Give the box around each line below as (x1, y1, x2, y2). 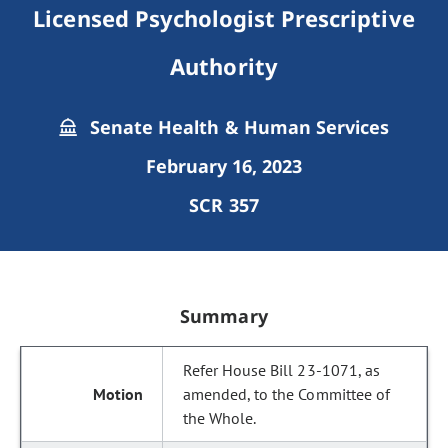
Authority (170, 51, 278, 81)
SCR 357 (189, 193, 259, 217)
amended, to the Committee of (183, 384, 390, 404)
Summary (180, 304, 268, 328)
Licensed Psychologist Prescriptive (33, 3, 415, 33)
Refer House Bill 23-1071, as (183, 360, 380, 380)
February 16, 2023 (145, 154, 303, 178)
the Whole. (183, 408, 257, 428)
